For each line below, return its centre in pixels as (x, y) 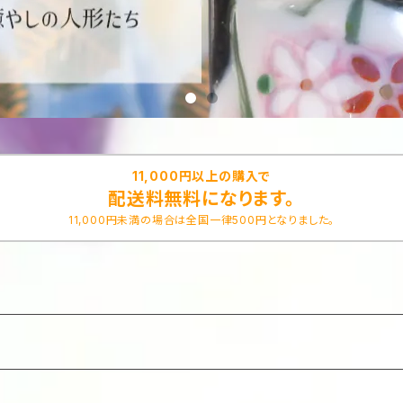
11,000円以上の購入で (201, 176)
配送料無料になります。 (201, 199)
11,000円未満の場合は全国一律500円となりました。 (201, 220)
